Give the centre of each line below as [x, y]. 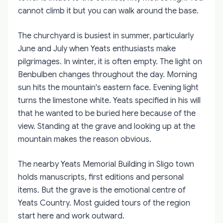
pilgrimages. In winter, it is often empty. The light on [110, 61]
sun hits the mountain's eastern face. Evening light [108, 87]
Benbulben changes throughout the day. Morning [108, 74]
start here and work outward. [71, 216]
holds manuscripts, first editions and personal [101, 177]
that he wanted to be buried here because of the [107, 113]
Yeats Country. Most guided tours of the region [104, 203]
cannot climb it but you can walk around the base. [108, 11]
